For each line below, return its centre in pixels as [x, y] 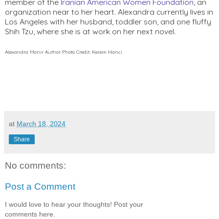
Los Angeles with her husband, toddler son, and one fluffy [108, 22]
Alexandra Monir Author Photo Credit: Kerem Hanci [64, 52]
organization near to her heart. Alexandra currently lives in [109, 12]
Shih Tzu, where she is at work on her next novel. [90, 32]
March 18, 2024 [41, 123]
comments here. [30, 214]
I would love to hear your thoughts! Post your [74, 204]
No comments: [35, 165]
